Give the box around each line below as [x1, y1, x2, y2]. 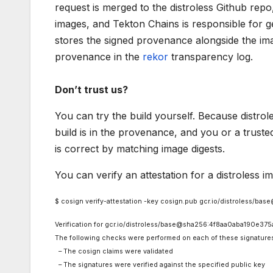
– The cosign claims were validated [55, 247, 173, 256]
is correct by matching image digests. [55, 143, 225, 155]
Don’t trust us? [55, 83, 128, 96]
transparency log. [168, 51, 253, 63]
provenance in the [55, 51, 143, 63]
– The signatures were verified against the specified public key [55, 261, 265, 269]
